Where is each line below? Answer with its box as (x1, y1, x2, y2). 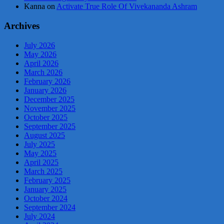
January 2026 (24, 85, 66, 94)
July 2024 (24, 211, 55, 220)
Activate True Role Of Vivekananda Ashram (56, 2, 197, 11)
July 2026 (24, 40, 55, 49)
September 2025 (24, 121, 75, 130)
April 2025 (24, 157, 58, 166)
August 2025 (24, 130, 65, 139)
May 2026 (24, 49, 56, 58)
